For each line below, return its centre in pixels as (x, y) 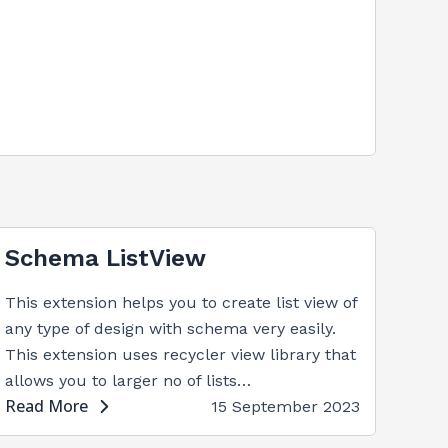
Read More (47, 406)
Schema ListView (106, 258)
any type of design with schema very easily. (171, 328)
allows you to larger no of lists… (128, 380)
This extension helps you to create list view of (181, 302)
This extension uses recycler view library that (181, 354)
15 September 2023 (285, 406)
